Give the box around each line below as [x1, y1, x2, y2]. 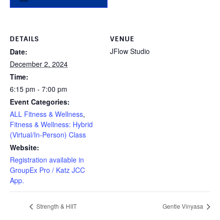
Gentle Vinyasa [163, 202, 205, 211]
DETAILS [10, 34, 39, 43]
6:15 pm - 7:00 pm [10, 84, 67, 94]
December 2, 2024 [10, 59, 68, 69]
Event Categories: [10, 97, 70, 107]
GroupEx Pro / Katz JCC [10, 165, 85, 175]
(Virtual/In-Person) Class [10, 130, 86, 139]
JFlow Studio [110, 46, 150, 56]
